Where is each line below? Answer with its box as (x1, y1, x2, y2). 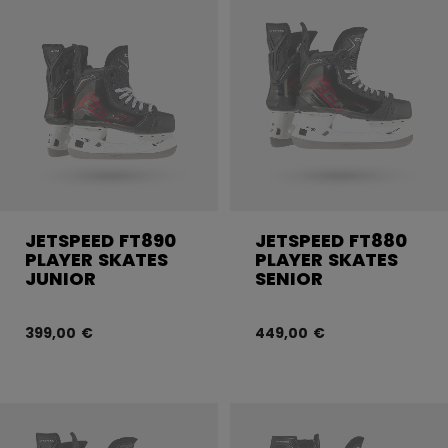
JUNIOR (25, 265, 96, 291)
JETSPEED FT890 (25, 227, 176, 253)
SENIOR (255, 265, 323, 291)
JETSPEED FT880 (255, 227, 407, 253)
